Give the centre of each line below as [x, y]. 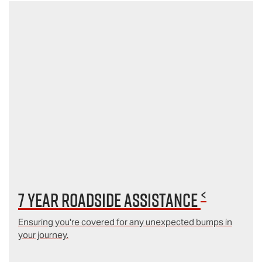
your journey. [43, 235]
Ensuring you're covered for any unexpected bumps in [125, 222]
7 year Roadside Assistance [109, 200]
